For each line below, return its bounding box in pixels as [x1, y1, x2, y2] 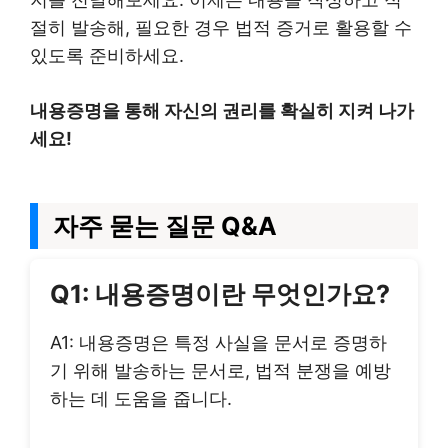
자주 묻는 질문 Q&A [53, 211, 277, 241]
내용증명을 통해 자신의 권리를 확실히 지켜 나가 [30, 100, 414, 121]
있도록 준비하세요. [30, 45, 184, 66]
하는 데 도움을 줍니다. [50, 388, 232, 409]
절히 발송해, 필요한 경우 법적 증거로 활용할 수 [30, 17, 412, 38]
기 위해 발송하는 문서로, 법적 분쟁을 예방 [50, 360, 391, 381]
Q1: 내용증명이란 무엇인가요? [50, 279, 390, 309]
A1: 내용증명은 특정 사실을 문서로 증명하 [50, 332, 387, 353]
